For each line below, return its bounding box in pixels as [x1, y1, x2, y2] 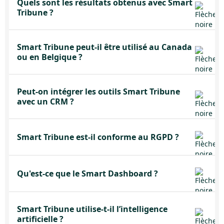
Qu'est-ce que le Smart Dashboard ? [17, 168, 158, 179]
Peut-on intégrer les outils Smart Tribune [17, 86, 180, 97]
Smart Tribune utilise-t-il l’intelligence [17, 203, 167, 214]
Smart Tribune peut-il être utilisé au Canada [17, 41, 192, 52]
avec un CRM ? [17, 96, 74, 107]
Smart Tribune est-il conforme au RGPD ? [17, 131, 179, 142]
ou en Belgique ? [17, 51, 82, 62]
